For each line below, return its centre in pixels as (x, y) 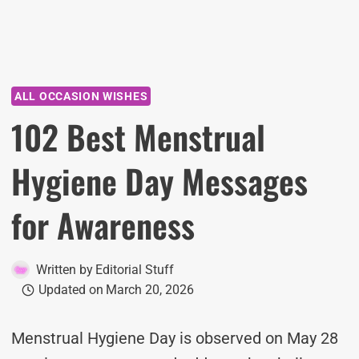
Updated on (71, 290)
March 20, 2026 (149, 290)
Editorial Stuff (135, 270)
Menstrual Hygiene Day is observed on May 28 (175, 338)
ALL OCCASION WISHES (81, 96)
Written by (65, 270)
